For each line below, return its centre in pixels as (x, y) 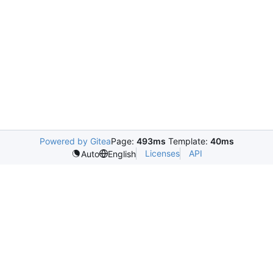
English (122, 154)
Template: (188, 141)
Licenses (162, 153)
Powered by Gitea (75, 141)
